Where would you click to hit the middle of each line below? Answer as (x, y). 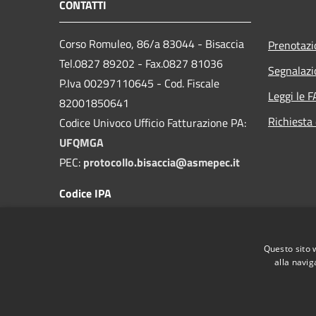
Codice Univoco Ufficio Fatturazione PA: (153, 122)
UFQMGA (81, 142)
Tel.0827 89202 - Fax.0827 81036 (141, 63)
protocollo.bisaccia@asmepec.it (162, 162)
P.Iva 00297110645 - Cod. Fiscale (139, 83)
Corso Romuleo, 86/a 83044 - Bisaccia (152, 43)
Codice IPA (85, 193)
